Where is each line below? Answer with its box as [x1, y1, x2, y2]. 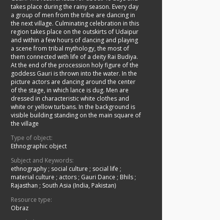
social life [92, 165, 120, 173]
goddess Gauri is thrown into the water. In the [11, 69, 137, 78]
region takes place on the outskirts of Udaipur [11, 27, 138, 36]
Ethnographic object [11, 142, 67, 151]
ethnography [11, 165, 48, 173]
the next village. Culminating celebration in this [11, 19, 139, 28]
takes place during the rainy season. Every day [11, 2, 138, 11]
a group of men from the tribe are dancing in [11, 11, 135, 20]
